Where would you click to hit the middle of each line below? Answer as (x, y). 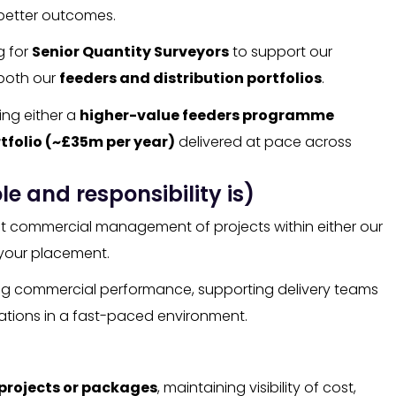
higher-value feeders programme (207, 115)
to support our (281, 52)
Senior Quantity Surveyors (130, 52)
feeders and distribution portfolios (190, 79)
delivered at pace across (263, 141)
